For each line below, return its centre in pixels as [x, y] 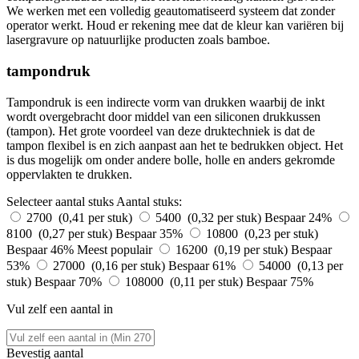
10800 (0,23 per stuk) [262, 233]
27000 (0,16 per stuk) [111, 265]
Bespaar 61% [204, 265]
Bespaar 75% [280, 281]
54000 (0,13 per [301, 265]
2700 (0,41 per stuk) [81, 217]
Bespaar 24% [300, 217]
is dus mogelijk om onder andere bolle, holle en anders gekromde [171, 159]
